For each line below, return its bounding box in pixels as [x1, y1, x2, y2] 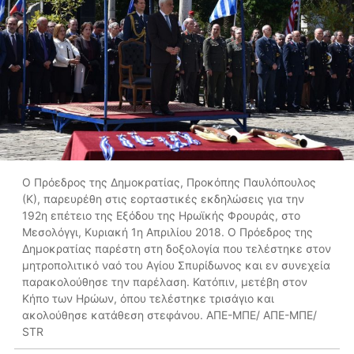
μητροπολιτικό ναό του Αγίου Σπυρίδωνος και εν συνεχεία [22, 258, 330, 273]
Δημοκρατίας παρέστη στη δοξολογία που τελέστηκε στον [22, 242, 331, 256]
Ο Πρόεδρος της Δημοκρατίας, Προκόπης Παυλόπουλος [22, 175, 316, 190]
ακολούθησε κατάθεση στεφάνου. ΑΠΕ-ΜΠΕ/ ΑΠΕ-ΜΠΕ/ [22, 308, 317, 322]
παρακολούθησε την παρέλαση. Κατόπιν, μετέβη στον [22, 275, 307, 289]
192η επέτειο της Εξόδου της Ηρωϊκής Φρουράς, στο [22, 209, 300, 223]
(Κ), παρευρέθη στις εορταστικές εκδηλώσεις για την [22, 192, 304, 206]
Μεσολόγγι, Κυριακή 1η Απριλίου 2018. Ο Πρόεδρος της [22, 225, 313, 239]
